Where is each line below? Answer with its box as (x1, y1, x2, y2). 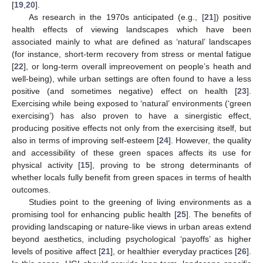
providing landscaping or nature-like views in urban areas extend (12, 222, 251, 232)
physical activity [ (12, 160, 80, 170)
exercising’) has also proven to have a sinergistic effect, (12, 111, 251, 121)
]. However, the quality (168, 136, 251, 146)
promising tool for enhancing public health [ (12, 210, 177, 220)
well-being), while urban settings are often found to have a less (12, 74, 251, 84)
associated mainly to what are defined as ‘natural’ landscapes (12, 37, 251, 47)
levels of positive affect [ (12, 247, 101, 257)
